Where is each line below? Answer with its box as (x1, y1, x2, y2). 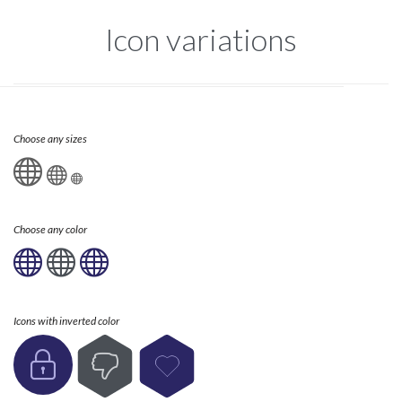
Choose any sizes (13, 131, 87, 145)
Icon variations (105, 20, 297, 57)
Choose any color (13, 223, 87, 237)
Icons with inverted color (13, 313, 119, 328)
